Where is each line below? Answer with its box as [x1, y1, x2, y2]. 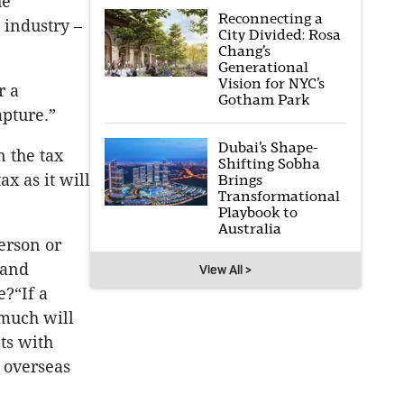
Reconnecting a [217, 10, 323, 27]
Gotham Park [217, 91, 309, 108]
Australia [217, 220, 281, 237]
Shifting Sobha [217, 155, 320, 172]
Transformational [217, 188, 340, 205]
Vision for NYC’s [217, 75, 325, 92]
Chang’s [217, 42, 271, 60]
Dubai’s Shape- [217, 139, 317, 156]
